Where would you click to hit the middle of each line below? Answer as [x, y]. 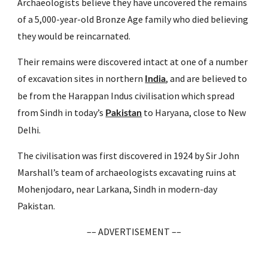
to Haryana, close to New [194, 112]
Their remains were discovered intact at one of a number [133, 62]
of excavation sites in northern [81, 78]
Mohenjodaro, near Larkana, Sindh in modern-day [118, 189]
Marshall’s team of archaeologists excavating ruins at [127, 172]
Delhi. [29, 130]
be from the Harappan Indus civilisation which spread [126, 96]
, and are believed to [207, 78]
